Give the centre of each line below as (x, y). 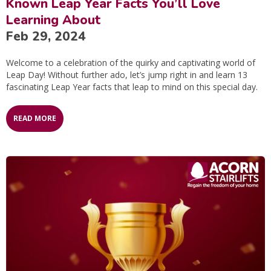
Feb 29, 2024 (46, 37)
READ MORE (35, 119)
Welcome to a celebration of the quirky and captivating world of (131, 63)
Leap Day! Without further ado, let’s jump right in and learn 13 (127, 75)
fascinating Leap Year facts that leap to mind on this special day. (132, 87)
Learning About (53, 20)
